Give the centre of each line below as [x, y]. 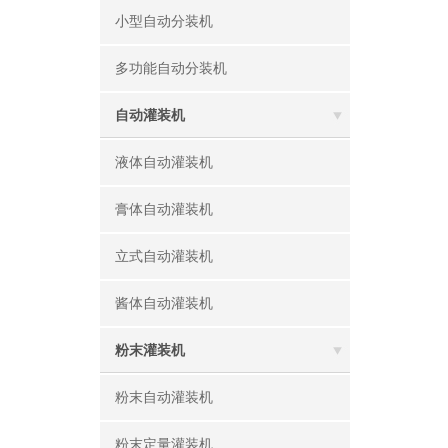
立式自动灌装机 [164, 256]
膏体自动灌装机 [164, 209]
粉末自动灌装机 [164, 397]
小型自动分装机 [164, 21]
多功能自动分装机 [171, 68]
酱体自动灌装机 [164, 303]
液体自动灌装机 [164, 162]
